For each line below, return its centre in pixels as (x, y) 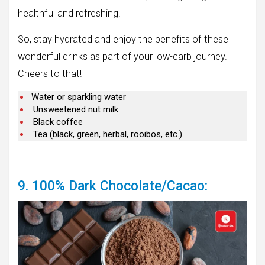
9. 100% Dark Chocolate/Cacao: (113, 186)
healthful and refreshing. (69, 14)
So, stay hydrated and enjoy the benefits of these (123, 40)
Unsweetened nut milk (76, 110)
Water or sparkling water (79, 97)
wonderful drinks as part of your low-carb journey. (122, 57)
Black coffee (58, 122)
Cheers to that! (50, 74)
